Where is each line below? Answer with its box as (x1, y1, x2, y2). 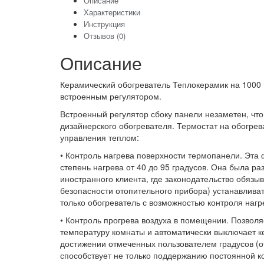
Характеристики (84, 6, 140, 18)
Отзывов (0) (84, 29, 126, 41)
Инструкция (84, 18, 125, 29)
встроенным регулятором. (60, 90, 161, 102)
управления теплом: (60, 131, 139, 143)
